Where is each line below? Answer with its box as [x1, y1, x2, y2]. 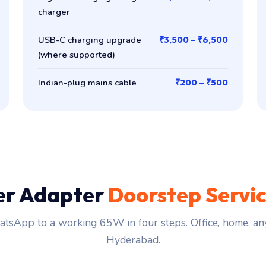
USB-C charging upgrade [38, 33, 142, 46]
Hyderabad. [106, 233, 160, 247]
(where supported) [38, 48, 116, 61]
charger [38, 5, 71, 18]
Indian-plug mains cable [38, 76, 137, 88]
